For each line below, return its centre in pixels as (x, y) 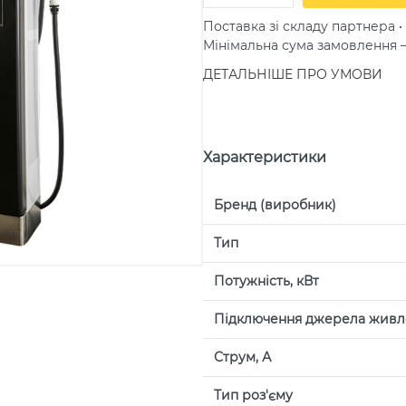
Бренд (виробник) (275, 204)
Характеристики (265, 158)
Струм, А (242, 357)
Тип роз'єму (253, 395)
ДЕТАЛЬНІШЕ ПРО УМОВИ (293, 75)
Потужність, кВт (266, 280)
